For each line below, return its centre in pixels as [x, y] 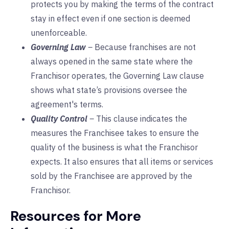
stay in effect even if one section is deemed [110, 19]
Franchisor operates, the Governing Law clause [117, 76]
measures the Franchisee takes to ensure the [115, 133]
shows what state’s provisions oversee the [109, 90]
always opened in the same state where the [112, 62]
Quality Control [59, 119]
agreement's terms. [67, 105]
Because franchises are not [145, 47]
